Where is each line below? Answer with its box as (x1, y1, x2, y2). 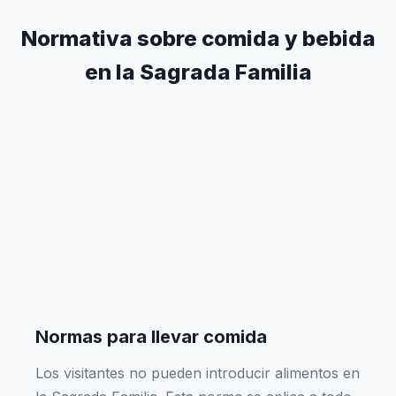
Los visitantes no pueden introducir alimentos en (35, 364, 360, 382)
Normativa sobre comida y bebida (20, 26, 376, 51)
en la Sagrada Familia (84, 59, 312, 85)
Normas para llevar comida (35, 326, 267, 347)
